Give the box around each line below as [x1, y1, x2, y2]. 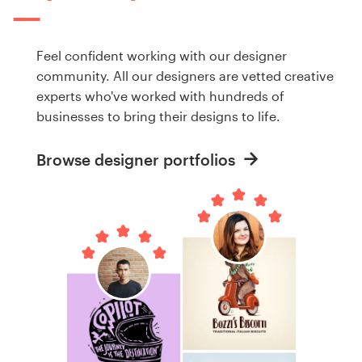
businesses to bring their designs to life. [36, 108, 280, 124]
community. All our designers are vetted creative [36, 68, 334, 84]
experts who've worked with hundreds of [36, 88, 284, 104]
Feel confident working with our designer [36, 48, 287, 64]
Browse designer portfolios [36, 149, 239, 169]
